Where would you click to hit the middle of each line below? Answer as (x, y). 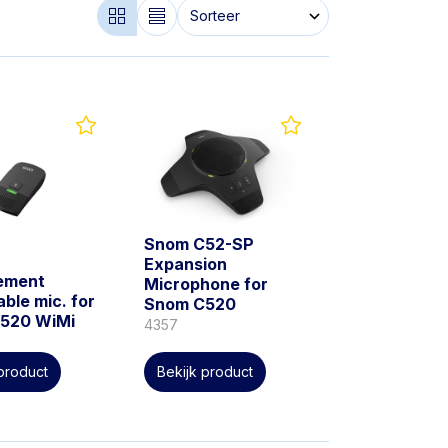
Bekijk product (205, 372)
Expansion (186, 264)
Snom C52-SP (199, 244)
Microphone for (206, 284)
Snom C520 (190, 304)
